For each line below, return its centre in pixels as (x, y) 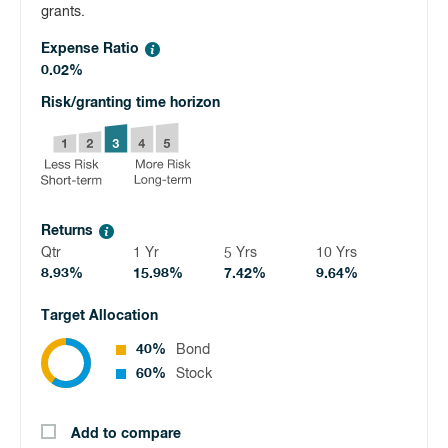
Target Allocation (99, 316)
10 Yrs (336, 253)
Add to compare (126, 434)
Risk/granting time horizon (130, 103)
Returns (67, 231)
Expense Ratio (90, 49)
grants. (65, 12)
